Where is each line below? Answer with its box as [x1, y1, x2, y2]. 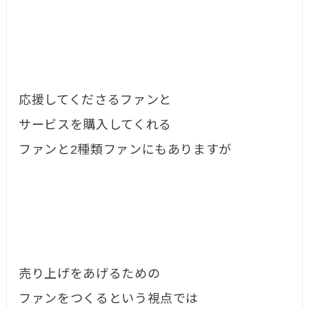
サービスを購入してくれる [19, 118, 172, 132]
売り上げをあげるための [19, 267, 161, 281]
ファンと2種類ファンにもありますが [19, 143, 232, 157]
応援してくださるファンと [19, 93, 172, 108]
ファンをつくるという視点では [19, 292, 199, 306]
